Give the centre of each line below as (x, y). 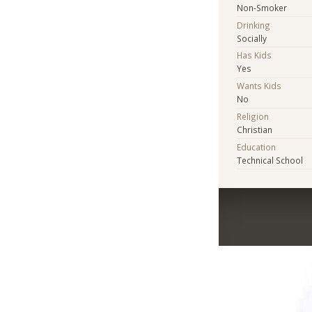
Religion (253, 116)
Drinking (254, 25)
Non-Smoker (262, 7)
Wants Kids (259, 86)
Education (257, 147)
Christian (255, 129)
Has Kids (255, 55)
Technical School (270, 160)
